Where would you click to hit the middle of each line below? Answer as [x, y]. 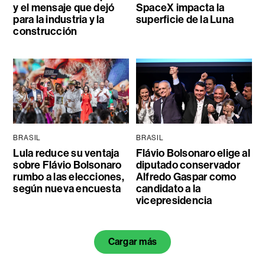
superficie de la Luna [185, 19]
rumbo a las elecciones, [69, 177]
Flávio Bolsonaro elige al [193, 153]
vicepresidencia [174, 200]
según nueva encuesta [67, 188]
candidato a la [168, 188]
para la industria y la [59, 19]
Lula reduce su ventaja [66, 153]
